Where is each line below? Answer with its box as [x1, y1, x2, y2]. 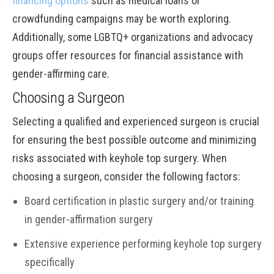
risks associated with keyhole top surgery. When [12, 152, 227, 165]
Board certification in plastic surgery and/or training [24, 194, 254, 207]
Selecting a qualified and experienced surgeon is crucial [12, 115, 259, 128]
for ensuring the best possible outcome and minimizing [12, 133, 256, 146]
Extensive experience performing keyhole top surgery [24, 237, 262, 250]
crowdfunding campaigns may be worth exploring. [12, 12, 231, 25]
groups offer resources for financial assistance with [12, 49, 243, 62]
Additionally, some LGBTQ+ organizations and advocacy [12, 31, 253, 43]
